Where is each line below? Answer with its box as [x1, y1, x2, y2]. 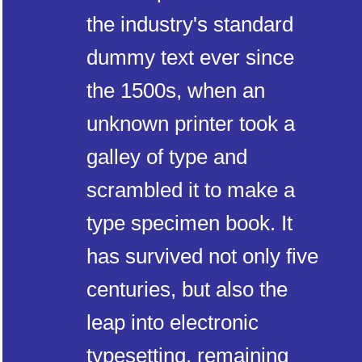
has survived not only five [86, 244, 318, 268]
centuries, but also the [86, 277, 288, 301]
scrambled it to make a [86, 178, 295, 202]
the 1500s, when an [86, 78, 265, 103]
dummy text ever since [86, 45, 294, 69]
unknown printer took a [86, 112, 295, 136]
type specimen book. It [86, 211, 293, 235]
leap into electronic [86, 310, 259, 335]
